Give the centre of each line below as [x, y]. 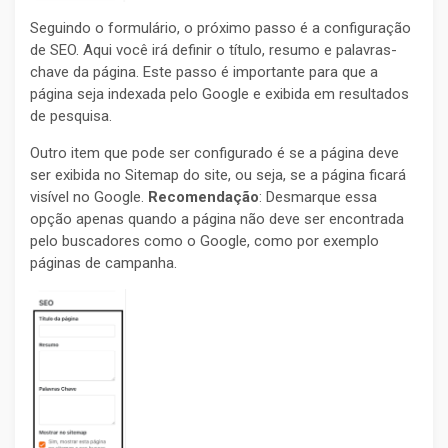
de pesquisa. [71, 116]
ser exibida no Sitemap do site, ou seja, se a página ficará [218, 175]
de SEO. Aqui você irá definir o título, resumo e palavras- [213, 50]
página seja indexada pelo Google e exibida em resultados [219, 94]
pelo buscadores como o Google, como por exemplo [204, 241]
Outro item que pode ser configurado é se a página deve [214, 153]
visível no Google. [89, 197]
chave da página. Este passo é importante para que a [204, 72]
